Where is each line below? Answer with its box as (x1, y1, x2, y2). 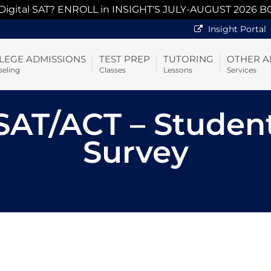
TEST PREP (99, 53, 150, 65)
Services (226, 65, 256, 74)
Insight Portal (206, 24, 266, 34)
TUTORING (163, 53, 214, 65)
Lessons (163, 65, 192, 74)
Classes (99, 65, 126, 74)
